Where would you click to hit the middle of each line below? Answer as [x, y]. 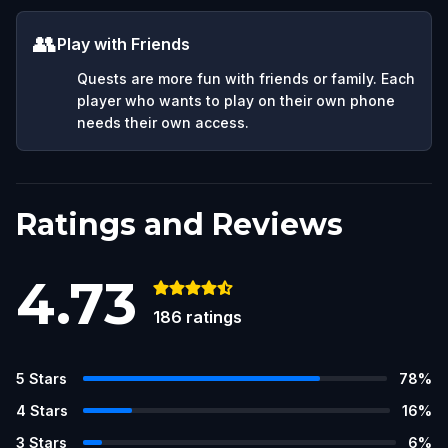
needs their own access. [163, 122]
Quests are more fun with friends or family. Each [246, 78]
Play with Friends [123, 43]
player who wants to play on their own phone [236, 100]
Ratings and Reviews [179, 224]
